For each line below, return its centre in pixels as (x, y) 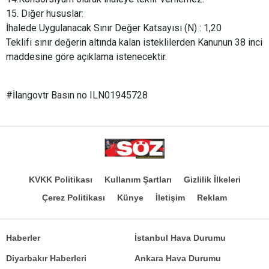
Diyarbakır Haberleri (46, 258)
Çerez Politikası (74, 197)
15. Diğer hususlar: (45, 14)
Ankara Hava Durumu (178, 258)
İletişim (170, 197)
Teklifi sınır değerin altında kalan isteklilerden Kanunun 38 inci (134, 43)
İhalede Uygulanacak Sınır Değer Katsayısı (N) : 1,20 (114, 28)
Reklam (212, 197)
